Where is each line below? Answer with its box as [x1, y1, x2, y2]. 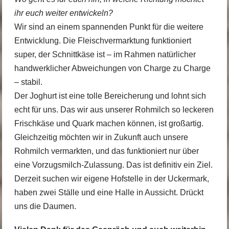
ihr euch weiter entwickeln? [14, 9, 113, 18]
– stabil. [14, 78, 42, 87]
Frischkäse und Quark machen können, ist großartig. [14, 119, 203, 128]
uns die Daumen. [14, 202, 76, 211]
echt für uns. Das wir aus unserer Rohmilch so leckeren [14, 105, 214, 114]
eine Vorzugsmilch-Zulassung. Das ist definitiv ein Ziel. [14, 161, 213, 170]
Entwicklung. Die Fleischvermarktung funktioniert [14, 36, 191, 45]
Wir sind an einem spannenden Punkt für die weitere [14, 22, 203, 32]
